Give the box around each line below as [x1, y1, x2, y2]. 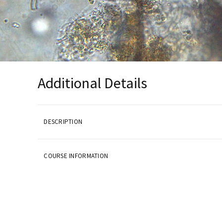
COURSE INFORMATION [44, 152, 109, 160]
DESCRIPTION [44, 117, 83, 126]
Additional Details [38, 73, 148, 92]
